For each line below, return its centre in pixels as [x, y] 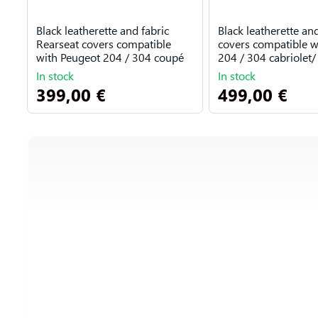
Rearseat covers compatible [104, 44]
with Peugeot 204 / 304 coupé [110, 57]
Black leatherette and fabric [103, 30]
